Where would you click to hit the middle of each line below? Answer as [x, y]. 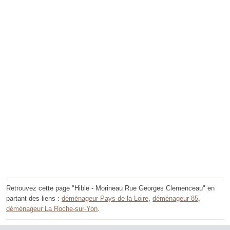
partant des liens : [34, 199]
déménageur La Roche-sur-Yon [52, 209]
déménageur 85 [175, 199]
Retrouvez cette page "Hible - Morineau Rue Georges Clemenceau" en [110, 188]
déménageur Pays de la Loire [105, 199]
